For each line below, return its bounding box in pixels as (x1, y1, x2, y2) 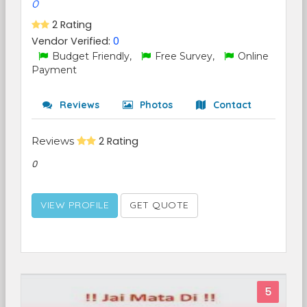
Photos (137, 99, 173, 111)
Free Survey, (152, 50, 217, 62)
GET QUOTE (130, 199, 189, 211)
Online (235, 50, 269, 62)
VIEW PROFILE (40, 199, 109, 211)
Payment (32, 64, 77, 76)
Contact (210, 99, 251, 111)
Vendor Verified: (32, 34, 113, 48)
